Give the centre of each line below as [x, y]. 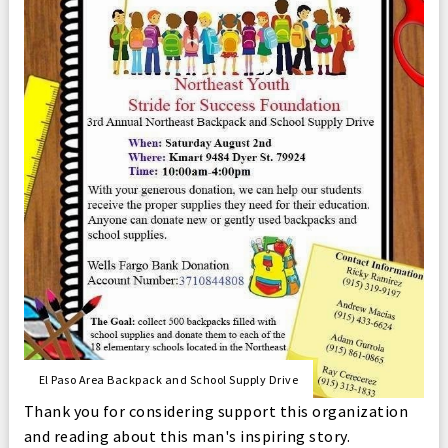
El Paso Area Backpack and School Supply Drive [168, 379]
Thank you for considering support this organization [216, 410]
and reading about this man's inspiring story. [187, 435]
